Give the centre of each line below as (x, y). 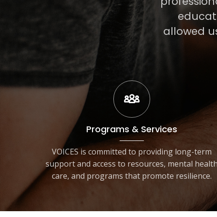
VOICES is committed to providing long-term (132, 151)
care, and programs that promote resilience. (132, 176)
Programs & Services (132, 129)
